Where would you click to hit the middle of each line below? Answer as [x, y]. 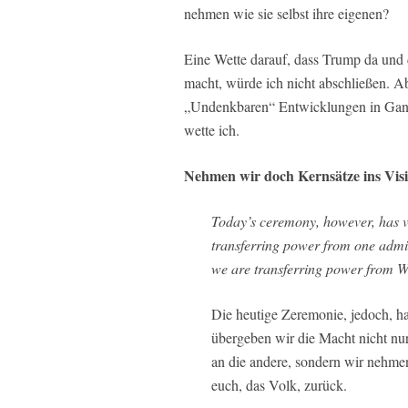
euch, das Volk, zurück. [279, 384]
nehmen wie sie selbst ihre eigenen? [286, 13]
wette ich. [212, 129]
